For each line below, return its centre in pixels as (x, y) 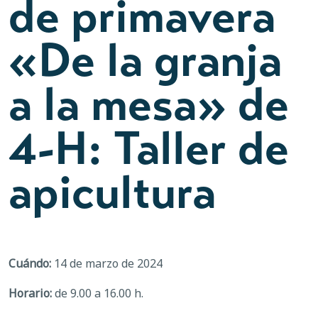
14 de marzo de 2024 (107, 263)
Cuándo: (30, 263)
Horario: (30, 293)
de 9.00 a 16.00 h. (98, 293)
